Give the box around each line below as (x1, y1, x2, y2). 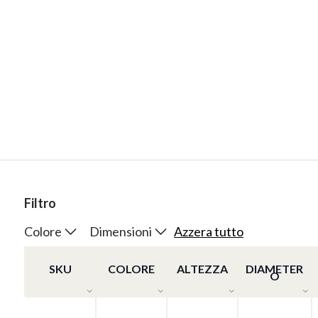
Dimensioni (89, 223, 152, 239)
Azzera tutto (174, 224, 244, 240)
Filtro (23, 195, 56, 212)
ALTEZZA (176, 262, 228, 276)
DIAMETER (246, 262, 304, 276)
